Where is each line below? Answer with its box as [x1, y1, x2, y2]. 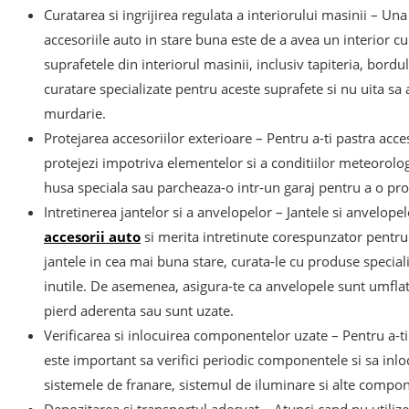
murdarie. [44, 104, 106, 123]
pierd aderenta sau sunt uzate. [44, 301, 234, 320]
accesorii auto [44, 227, 141, 246]
